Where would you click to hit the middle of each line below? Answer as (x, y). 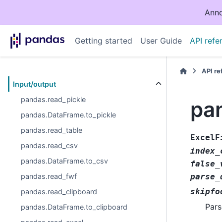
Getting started (103, 41)
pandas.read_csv (50, 145)
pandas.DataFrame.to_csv (65, 161)
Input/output (35, 84)
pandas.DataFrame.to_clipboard (74, 207)
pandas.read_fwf (49, 176)
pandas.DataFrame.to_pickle (69, 115)
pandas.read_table (52, 130)
